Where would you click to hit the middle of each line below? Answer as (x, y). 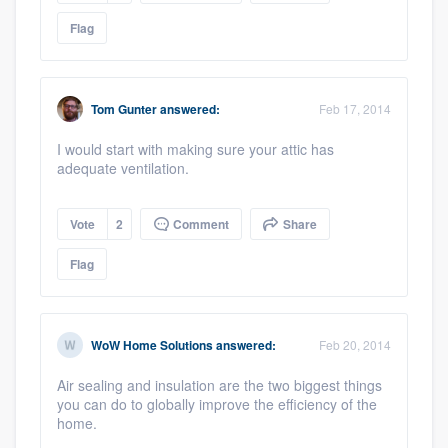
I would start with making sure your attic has (195, 149)
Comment (199, 224)
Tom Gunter (124, 109)
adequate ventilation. (125, 168)
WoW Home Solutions (152, 345)
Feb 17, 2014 (355, 109)
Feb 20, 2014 (355, 345)
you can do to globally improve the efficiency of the (217, 404)
